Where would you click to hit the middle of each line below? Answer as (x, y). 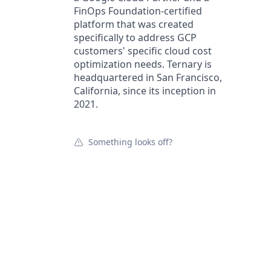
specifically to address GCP (135, 38)
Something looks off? (130, 142)
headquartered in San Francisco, (148, 77)
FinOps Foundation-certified (138, 11)
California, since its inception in (145, 91)
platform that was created (134, 24)
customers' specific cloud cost (143, 51)
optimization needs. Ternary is (143, 64)
